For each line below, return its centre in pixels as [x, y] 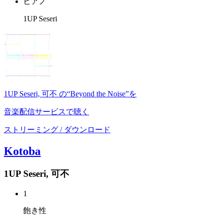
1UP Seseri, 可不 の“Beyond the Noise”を [70, 94]
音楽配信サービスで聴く [46, 112]
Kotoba [22, 151]
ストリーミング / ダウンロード [57, 130]
